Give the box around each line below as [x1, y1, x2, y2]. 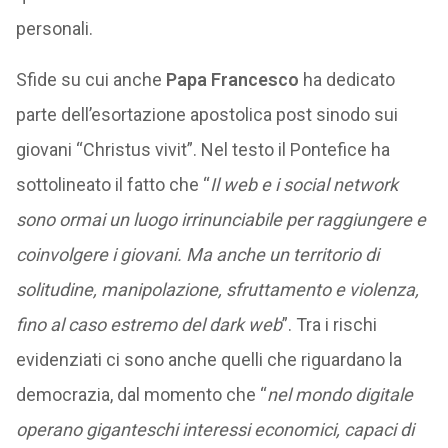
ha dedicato [298, 69, 395, 90]
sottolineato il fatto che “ [15, 174, 210, 195]
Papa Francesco [161, 69, 299, 90]
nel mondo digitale [266, 384, 413, 405]
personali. [15, 18, 93, 39]
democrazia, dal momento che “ [15, 384, 267, 405]
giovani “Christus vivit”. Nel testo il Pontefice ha [15, 139, 390, 160]
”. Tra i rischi [281, 314, 377, 335]
